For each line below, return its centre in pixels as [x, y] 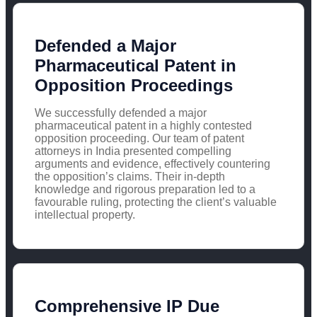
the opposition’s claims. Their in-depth [130, 176]
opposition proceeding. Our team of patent [139, 138]
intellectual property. [85, 214]
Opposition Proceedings [134, 85]
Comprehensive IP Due [127, 306]
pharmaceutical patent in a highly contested [143, 125]
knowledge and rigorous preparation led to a [145, 189]
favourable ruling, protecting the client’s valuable [156, 202]
